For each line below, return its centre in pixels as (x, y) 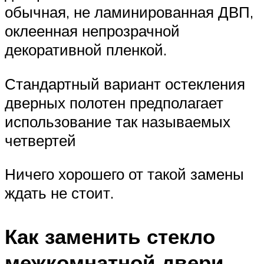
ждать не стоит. (59, 193)
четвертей (40, 140)
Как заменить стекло (110, 236)
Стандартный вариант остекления (125, 83)
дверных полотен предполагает (114, 102)
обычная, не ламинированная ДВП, (129, 12)
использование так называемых (118, 121)
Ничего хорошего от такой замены (124, 174)
